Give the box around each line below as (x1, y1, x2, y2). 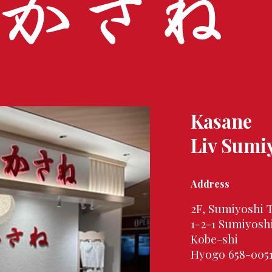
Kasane (191, 108, 253, 134)
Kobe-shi (191, 231, 239, 246)
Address (191, 177, 230, 191)
